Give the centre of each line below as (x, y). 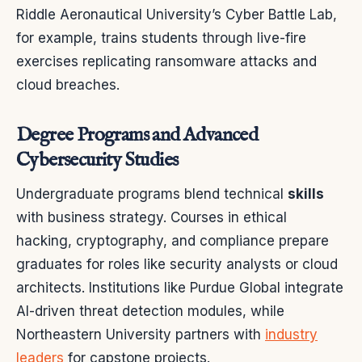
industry (291, 334)
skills (306, 194)
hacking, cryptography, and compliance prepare (173, 240)
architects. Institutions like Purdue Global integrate (180, 287)
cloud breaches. (68, 84)
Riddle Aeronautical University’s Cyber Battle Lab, (177, 14)
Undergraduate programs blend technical (152, 194)
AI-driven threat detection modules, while (150, 311)
